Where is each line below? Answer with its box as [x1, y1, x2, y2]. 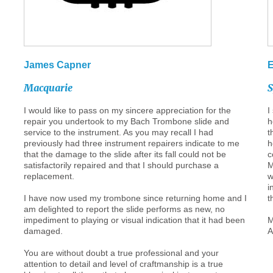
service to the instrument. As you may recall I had [23, 127, 213, 137]
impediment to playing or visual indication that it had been [23, 215, 245, 225]
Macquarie [23, 82, 73, 94]
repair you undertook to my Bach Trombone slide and [23, 116, 229, 126]
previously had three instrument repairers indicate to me [23, 138, 239, 148]
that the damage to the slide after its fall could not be [23, 149, 226, 159]
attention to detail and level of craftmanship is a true [23, 259, 223, 269]
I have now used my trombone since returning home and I [23, 193, 247, 203]
